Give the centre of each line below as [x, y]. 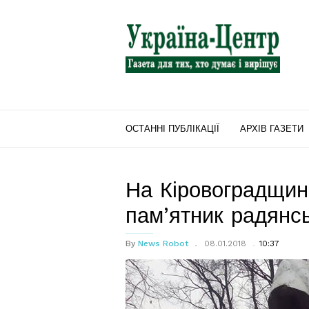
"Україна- [148, 24]
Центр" [143, 41]
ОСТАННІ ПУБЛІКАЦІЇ [172, 129]
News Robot [163, 243]
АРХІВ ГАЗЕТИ [272, 129]
